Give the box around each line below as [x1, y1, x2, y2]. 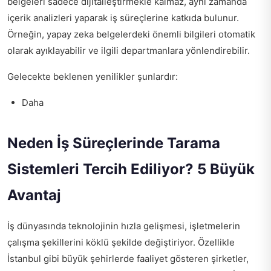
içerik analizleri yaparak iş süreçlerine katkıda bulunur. [7, 12, 239, 24]
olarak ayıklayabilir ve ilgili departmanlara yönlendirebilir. [7, 45, 250, 56]
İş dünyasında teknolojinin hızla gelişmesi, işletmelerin [7, 220, 240, 232]
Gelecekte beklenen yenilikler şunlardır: [7, 71, 178, 82]
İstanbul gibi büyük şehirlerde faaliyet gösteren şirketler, [7, 253, 249, 264]
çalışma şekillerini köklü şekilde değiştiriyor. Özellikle [7, 237, 235, 248]
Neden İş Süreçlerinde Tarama [7, 134, 220, 152]
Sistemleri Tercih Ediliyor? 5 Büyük [7, 160, 255, 178]
